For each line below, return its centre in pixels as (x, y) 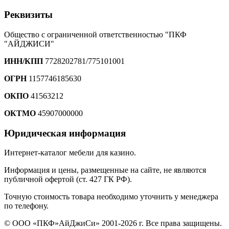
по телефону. (26, 206)
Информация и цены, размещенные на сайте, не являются (105, 170)
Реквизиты (28, 15)
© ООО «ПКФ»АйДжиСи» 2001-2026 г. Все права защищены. (113, 223)
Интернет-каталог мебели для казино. (70, 153)
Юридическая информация (65, 133)
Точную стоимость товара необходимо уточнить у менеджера (111, 197)
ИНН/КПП (24, 61)
